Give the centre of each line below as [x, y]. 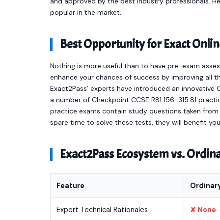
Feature [70, 186]
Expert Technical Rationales [102, 210]
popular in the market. [86, 12]
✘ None [203, 210]
